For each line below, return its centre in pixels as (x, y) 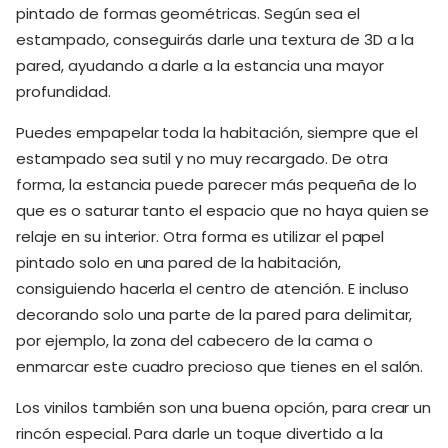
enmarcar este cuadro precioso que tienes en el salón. (220, 366)
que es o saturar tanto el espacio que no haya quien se (223, 210)
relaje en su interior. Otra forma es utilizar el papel (200, 236)
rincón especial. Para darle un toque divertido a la (199, 433)
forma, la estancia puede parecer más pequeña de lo (216, 184)
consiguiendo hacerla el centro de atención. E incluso (213, 288)
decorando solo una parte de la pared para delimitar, (214, 314)
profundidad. (65, 91)
